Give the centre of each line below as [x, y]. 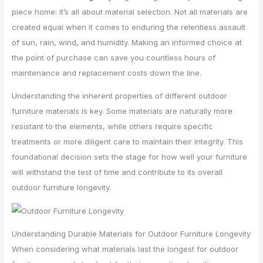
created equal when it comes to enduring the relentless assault [129, 27]
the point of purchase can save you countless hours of [114, 57]
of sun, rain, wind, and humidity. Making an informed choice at [127, 42]
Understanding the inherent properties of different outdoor [120, 95]
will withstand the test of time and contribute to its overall [117, 172]
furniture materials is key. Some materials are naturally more [122, 111]
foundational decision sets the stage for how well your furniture [130, 156]
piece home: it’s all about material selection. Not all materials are [130, 11]
